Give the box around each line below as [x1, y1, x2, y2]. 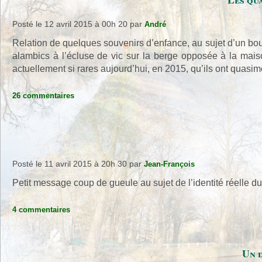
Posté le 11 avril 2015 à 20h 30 [12, 159, 127, 168]
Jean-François [144, 160, 195, 168]
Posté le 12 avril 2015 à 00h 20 [12, 19, 127, 29]
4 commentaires [12, 205, 70, 214]
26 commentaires [12, 91, 74, 100]
